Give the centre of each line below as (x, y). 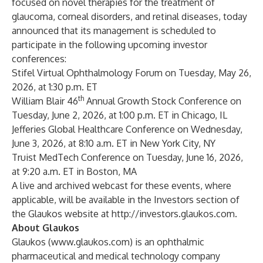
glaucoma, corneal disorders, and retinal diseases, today (129, 16)
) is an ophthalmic (167, 242)
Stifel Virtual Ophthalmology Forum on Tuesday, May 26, (131, 73)
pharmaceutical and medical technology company (116, 256)
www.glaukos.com (90, 242)
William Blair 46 (45, 101)
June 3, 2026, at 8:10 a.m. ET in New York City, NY (114, 143)
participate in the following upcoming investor (109, 45)
